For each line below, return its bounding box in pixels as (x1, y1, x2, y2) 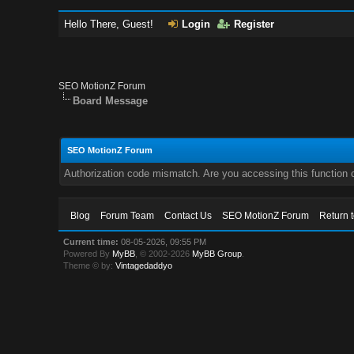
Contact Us (164, 210, 213, 221)
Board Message (73, 95, 149, 107)
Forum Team (100, 210, 155, 221)
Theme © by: (63, 261, 116, 270)
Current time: (63, 237, 119, 247)
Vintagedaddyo (115, 261, 173, 270)
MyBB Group (192, 249, 243, 258)
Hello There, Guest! (64, 18, 157, 30)
